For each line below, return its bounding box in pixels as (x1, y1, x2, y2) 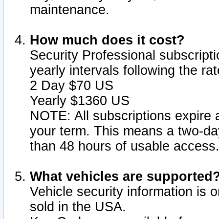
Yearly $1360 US (30, 93, 130, 108)
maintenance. (30, 2, 109, 17)
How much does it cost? (30, 33, 185, 47)
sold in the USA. (30, 199, 126, 214)
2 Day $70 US (30, 78, 113, 93)
